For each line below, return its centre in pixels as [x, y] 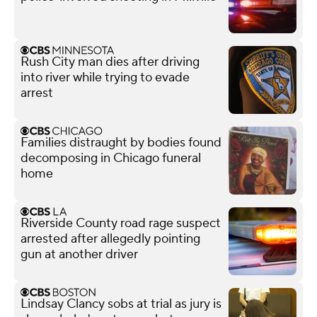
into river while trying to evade [105, 77]
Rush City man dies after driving [110, 62]
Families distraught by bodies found [121, 142]
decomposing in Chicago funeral [111, 158]
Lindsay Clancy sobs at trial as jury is [121, 304]
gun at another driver [79, 254]
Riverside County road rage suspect [121, 223]
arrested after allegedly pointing [110, 238]
